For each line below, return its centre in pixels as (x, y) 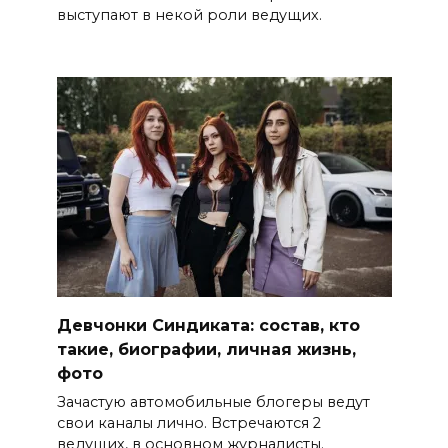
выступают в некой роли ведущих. (189, 14)
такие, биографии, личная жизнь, (206, 349)
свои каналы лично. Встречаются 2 (188, 422)
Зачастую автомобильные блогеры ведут (213, 401)
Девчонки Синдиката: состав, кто (208, 325)
